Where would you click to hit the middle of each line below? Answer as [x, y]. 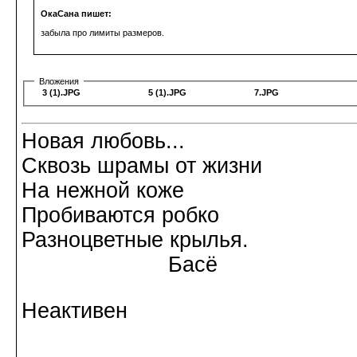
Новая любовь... [103, 141]
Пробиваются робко [120, 215]
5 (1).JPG [167, 92]
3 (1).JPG [61, 92]
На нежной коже [103, 190]
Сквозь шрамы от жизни [142, 165]
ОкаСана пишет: [76, 13]
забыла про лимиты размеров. [102, 32]
